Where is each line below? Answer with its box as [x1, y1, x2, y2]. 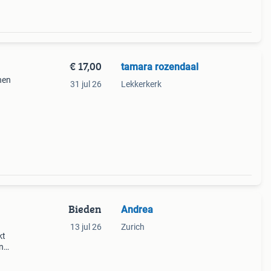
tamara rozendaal [120, 61, 198, 73]
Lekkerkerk [120, 79, 162, 89]
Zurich [120, 222, 145, 232]
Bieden [68, 201, 102, 217]
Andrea [120, 204, 153, 215]
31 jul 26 [70, 79, 102, 89]
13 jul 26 [70, 222, 102, 232]
